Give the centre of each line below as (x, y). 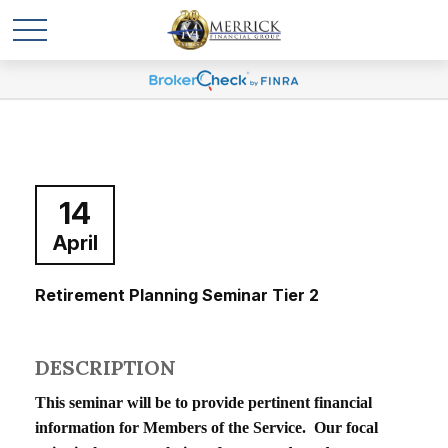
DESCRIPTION (105, 367)
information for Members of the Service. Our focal (206, 427)
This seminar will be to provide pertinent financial (203, 402)
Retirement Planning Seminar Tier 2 (177, 295)
